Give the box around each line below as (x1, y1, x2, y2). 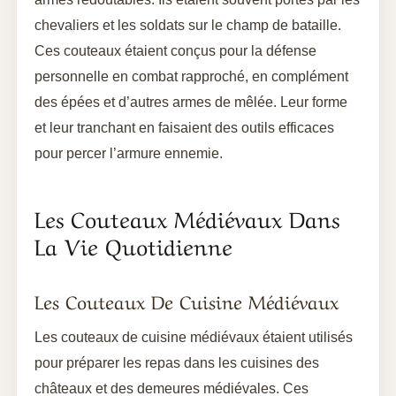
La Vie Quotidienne (34, 227, 232, 261)
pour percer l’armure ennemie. (34, 145, 223, 161)
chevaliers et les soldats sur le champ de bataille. (34, 17, 341, 33)
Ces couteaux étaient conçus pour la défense (34, 42, 316, 58)
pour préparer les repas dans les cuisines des (34, 354, 319, 370)
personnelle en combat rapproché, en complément (34, 68, 348, 84)
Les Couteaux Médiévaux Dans (34, 200, 339, 233)
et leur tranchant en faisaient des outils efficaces (34, 119, 334, 135)
